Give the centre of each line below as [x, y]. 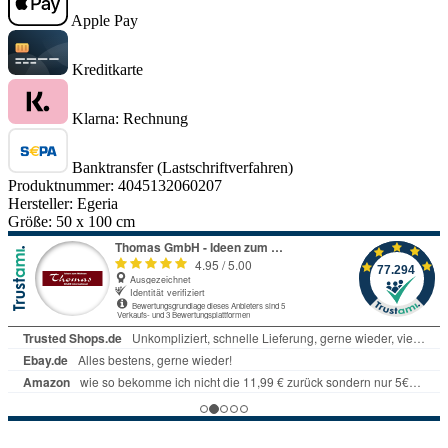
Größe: [32, 222]
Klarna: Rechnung [130, 119]
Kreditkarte [107, 70]
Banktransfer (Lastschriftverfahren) [182, 168]
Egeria [97, 204]
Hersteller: [42, 204]
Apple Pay [104, 21]
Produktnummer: [63, 186]
